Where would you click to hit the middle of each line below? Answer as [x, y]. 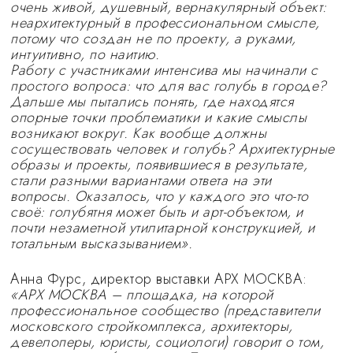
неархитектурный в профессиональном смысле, [165, 23]
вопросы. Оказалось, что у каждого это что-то [160, 196]
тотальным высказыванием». [102, 243]
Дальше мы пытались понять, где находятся [152, 102]
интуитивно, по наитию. [85, 54]
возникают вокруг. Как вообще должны [139, 133]
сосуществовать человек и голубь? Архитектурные [173, 149]
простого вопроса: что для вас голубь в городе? [169, 86]
